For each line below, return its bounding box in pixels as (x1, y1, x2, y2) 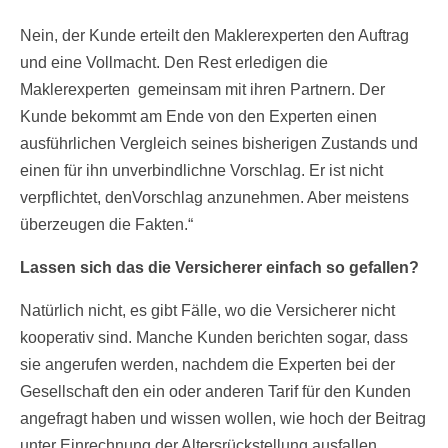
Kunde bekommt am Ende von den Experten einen (20, 108, 377, 126)
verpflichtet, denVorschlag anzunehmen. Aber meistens (20, 189, 409, 207)
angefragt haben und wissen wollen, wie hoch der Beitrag (20, 410, 426, 428)
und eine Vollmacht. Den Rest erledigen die (20, 54, 328, 72)
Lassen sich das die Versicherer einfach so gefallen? (20, 259, 419, 277)
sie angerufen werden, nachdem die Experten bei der (20, 356, 395, 374)
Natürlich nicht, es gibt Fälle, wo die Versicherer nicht (20, 302, 395, 320)
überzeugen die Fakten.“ (20, 216, 193, 234)
